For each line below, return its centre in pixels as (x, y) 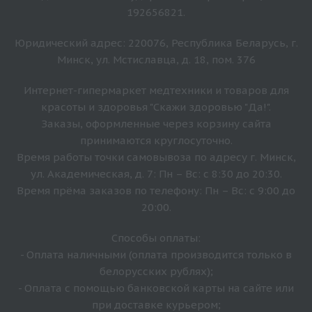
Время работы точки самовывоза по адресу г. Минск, (156, 157)
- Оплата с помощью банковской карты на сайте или (156, 288)
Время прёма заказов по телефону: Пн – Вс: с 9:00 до (156, 191)
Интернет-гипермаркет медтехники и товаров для (156, 91)
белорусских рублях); (156, 272)
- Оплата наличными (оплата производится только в (156, 255)
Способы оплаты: (156, 238)
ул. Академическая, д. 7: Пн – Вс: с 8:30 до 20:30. (156, 174)
